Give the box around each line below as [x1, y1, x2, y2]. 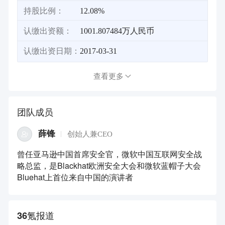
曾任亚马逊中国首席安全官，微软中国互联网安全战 [17, 148, 202, 160]
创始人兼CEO [67, 130, 113, 138]
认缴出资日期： [23, 47, 80, 56]
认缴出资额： [23, 27, 72, 36]
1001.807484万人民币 [80, 27, 155, 36]
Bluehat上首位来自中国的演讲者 [17, 171, 134, 183]
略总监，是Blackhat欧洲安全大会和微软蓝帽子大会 [17, 159, 201, 171]
